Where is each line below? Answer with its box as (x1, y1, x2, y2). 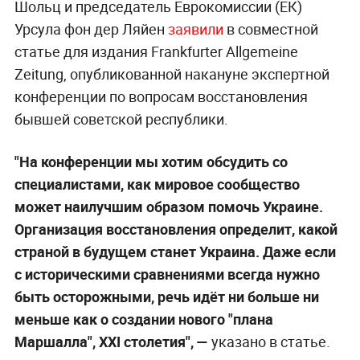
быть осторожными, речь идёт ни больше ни (14, 286, 319, 306)
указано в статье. (207, 331, 330, 351)
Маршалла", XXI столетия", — (14, 331, 208, 351)
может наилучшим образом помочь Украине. (14, 196, 323, 216)
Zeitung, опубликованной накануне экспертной (14, 63, 329, 84)
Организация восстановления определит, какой (14, 219, 337, 239)
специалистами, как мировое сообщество (14, 174, 300, 194)
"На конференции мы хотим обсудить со (14, 151, 288, 171)
